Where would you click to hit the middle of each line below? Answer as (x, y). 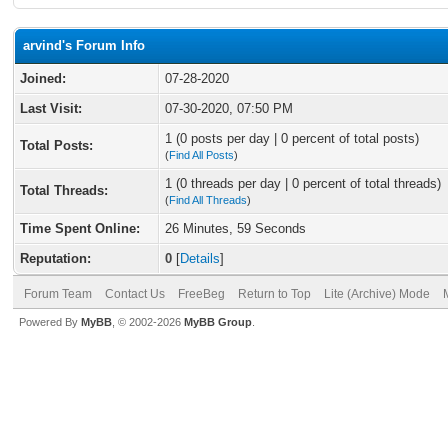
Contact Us (135, 294)
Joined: (43, 78)
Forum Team (58, 294)
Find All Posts (201, 155)
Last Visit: (51, 108)
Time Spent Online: (80, 228)
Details (200, 258)
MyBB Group (218, 322)
